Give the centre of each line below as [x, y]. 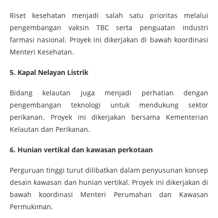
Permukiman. [31, 206]
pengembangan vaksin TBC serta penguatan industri [109, 27]
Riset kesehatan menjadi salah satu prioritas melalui [109, 15]
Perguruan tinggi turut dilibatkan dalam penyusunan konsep [109, 170]
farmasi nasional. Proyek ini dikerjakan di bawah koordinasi [109, 39]
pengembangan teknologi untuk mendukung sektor [109, 105]
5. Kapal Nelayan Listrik [49, 72]
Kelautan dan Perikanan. [50, 129]
